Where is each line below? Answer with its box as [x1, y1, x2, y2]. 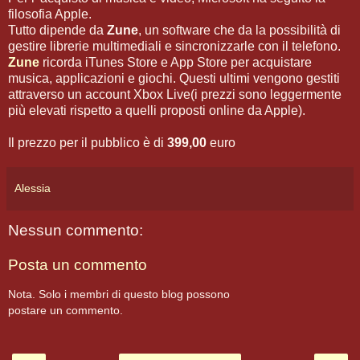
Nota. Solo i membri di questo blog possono [8, 287, 230, 301]
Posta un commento [8, 256, 147, 274]
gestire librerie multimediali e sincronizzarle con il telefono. [8, 39, 341, 53]
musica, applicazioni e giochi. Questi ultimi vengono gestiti [8, 71, 340, 85]
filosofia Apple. [8, 6, 92, 21]
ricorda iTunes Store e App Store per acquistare [39, 55, 312, 69]
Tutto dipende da [8, 22, 107, 37]
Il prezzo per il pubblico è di [8, 135, 167, 149]
